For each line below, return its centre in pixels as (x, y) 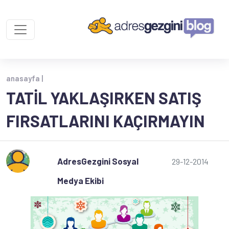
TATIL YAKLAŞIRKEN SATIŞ (104, 98)
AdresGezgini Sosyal (98, 161)
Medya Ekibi (81, 180)
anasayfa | (25, 78)
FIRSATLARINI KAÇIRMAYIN (106, 121)
